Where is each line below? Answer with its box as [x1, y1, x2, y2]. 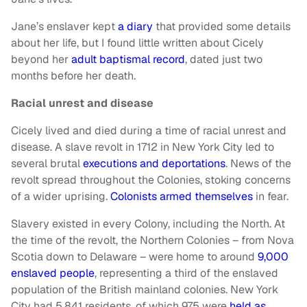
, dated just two [185, 51, 262, 66]
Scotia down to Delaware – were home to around [11, 249, 258, 264]
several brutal [11, 156, 83, 171]
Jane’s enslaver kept [11, 19, 118, 34]
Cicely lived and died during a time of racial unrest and [11, 123, 286, 138]
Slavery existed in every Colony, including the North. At [11, 216, 285, 231]
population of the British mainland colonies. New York [11, 282, 278, 297]
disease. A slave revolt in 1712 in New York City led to [11, 139, 274, 154]
